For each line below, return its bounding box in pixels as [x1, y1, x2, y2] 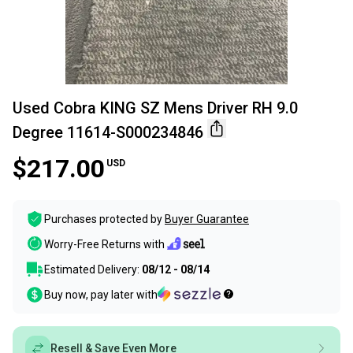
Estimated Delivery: [44, 263, 142, 277]
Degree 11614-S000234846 [13, 123, 203, 143]
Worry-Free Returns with [44, 237, 165, 251]
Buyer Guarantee [165, 213, 249, 226]
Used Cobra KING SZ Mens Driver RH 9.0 [13, 98, 298, 118]
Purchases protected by [44, 213, 162, 226]
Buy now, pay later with [44, 288, 158, 302]
